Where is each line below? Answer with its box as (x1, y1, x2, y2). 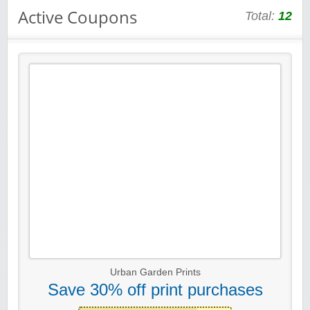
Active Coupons (18, 6, 137, 29)
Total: (245, 9, 278, 24)
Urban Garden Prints (109, 267, 201, 278)
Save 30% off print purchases (47, 280, 263, 300)
